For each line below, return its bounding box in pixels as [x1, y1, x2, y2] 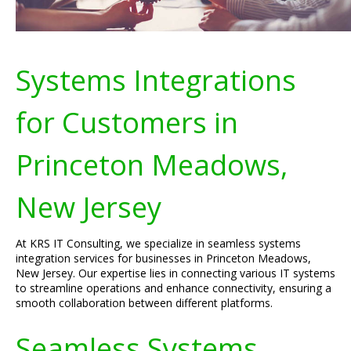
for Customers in [16, 103, 238, 142]
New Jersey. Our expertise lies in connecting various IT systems [16, 266, 335, 280]
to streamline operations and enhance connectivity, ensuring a [16, 280, 331, 295]
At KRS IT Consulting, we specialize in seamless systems [16, 236, 301, 251]
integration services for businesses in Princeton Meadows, [16, 251, 311, 266]
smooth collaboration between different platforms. [16, 295, 273, 310]
